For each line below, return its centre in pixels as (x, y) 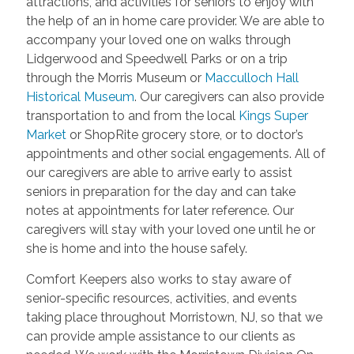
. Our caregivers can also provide (229, 97)
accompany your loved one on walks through (158, 40)
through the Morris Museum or (115, 78)
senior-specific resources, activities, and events (161, 299)
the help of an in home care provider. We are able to (175, 21)
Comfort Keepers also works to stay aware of (158, 280)
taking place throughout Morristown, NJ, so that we (174, 318)
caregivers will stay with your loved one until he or (170, 230)
